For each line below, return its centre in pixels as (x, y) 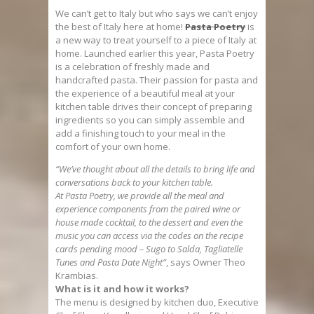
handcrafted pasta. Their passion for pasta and (157, 80)
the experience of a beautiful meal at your (145, 93)
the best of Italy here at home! (120, 27)
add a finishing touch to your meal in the (141, 133)
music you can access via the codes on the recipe (149, 235)
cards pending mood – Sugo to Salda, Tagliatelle (149, 249)
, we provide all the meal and (169, 196)
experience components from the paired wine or (148, 209)
